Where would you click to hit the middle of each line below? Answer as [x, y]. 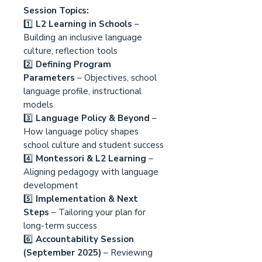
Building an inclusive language [83, 38]
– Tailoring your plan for [97, 213]
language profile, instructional [82, 92]
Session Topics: [56, 11]
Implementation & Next [87, 199]
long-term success [60, 226]
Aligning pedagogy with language [91, 172]
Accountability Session [84, 239]
